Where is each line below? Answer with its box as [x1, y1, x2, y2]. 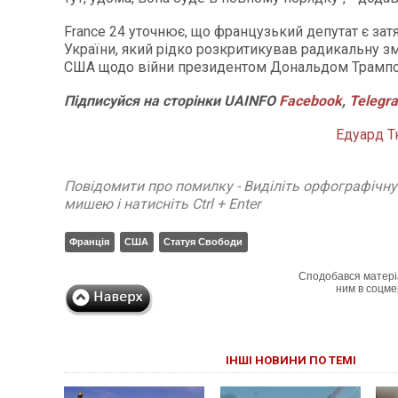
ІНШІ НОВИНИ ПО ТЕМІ [226, 354, 357, 367]
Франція [69, 236, 109, 247]
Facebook [279, 92, 342, 109]
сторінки [159, 92, 220, 109]
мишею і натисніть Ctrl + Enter [64, 195, 260, 212]
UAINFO [220, 92, 279, 109]
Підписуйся [64, 92, 139, 109]
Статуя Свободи [163, 236, 243, 247]
